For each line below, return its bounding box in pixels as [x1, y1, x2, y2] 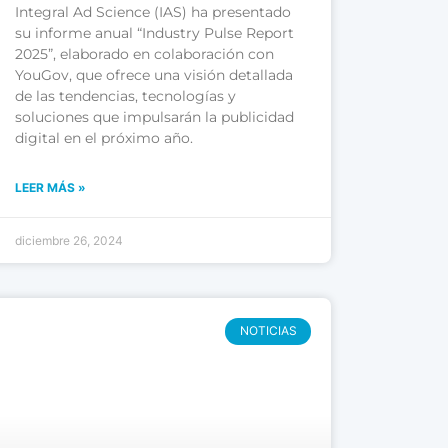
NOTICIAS [239, 323, 297, 339]
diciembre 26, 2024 [15, 233, 124, 249]
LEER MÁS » [15, 180, 87, 196]
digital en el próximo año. [15, 129, 194, 148]
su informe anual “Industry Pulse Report [15, 24, 295, 43]
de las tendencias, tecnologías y [15, 87, 237, 106]
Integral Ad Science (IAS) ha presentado [15, 3, 292, 22]
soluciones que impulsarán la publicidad [15, 108, 295, 127]
